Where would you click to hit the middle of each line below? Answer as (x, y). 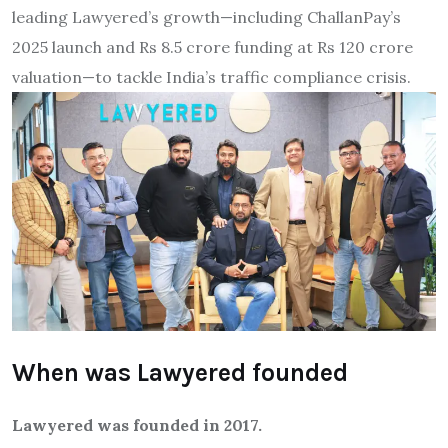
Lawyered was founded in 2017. (137, 424)
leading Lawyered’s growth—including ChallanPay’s (206, 17)
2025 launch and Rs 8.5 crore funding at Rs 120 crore (212, 47)
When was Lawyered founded (180, 372)
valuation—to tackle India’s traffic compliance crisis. (211, 77)
